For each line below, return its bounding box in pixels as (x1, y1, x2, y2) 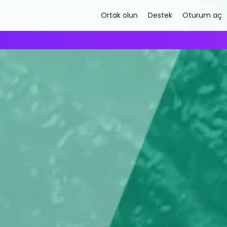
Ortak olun (101, 10, 138, 20)
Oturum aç (182, 10, 222, 20)
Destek (148, 10, 173, 20)
